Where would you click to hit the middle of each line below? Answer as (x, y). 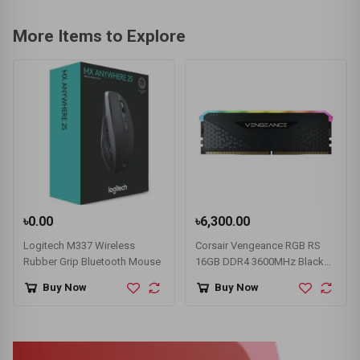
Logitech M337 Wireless (79, 245)
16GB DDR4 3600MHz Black (260, 261)
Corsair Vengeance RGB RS (258, 245)
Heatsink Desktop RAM (250, 277)
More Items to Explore (99, 36)
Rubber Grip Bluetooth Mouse (92, 261)
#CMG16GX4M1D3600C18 (256, 293)
